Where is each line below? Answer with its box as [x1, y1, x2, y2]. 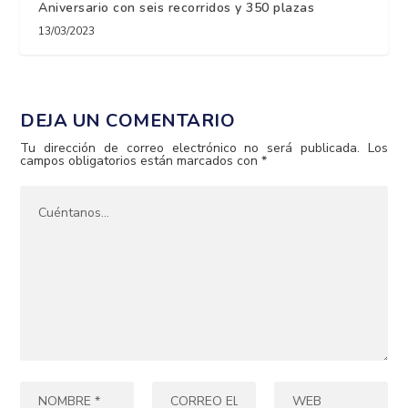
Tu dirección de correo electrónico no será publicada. [20, 139, 360, 158]
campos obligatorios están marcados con [20, 152, 262, 170]
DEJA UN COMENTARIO [20, 108, 236, 134]
